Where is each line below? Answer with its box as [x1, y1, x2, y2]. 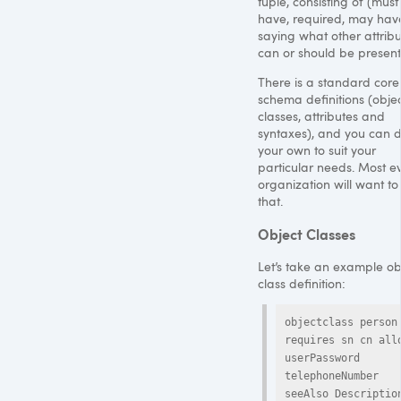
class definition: [258, 274, 346, 292]
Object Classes [258, 223, 355, 243]
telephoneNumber [285, 369, 379, 382]
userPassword [285, 351, 360, 364]
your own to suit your [258, 141, 376, 158]
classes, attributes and [258, 107, 385, 124]
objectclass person [285, 315, 397, 328]
